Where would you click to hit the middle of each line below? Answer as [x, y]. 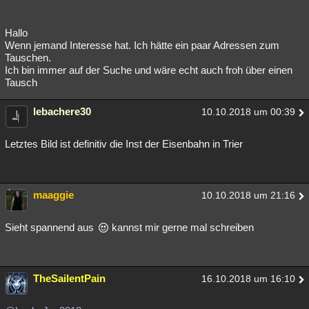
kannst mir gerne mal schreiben [181, 228]
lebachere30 [62, 112]
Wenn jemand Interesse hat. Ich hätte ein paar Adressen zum [142, 46]
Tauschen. [28, 58]
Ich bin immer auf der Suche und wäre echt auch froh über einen [149, 70]
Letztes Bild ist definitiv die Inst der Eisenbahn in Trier [124, 144]
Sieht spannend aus [51, 228]
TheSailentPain [69, 279]
